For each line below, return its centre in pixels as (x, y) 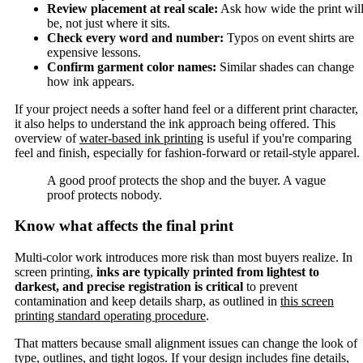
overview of (47, 138)
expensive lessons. (94, 52)
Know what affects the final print (124, 226)
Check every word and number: (135, 37)
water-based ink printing (141, 138)
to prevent (270, 287)
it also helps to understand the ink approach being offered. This (175, 123)
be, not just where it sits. (109, 23)
